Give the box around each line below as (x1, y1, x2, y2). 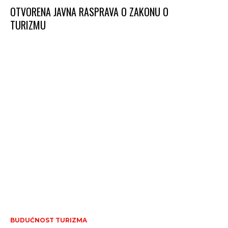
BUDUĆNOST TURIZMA (10, 216, 87, 224)
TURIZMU (10, 17, 46, 33)
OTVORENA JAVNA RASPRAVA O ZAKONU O (10, 4, 168, 20)
